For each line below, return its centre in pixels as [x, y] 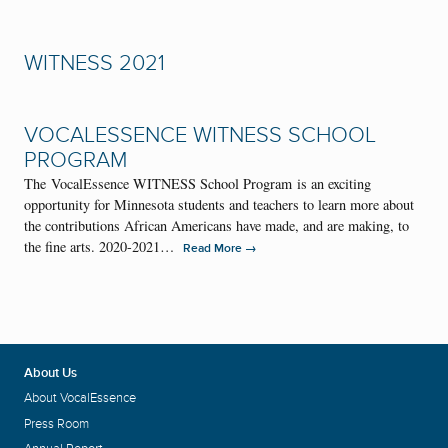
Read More [214, 249]
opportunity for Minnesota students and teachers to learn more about [219, 205]
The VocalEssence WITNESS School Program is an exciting [197, 184]
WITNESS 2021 [94, 64]
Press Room [56, 423]
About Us [50, 372]
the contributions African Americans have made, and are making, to [216, 226]
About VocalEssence [80, 398]
